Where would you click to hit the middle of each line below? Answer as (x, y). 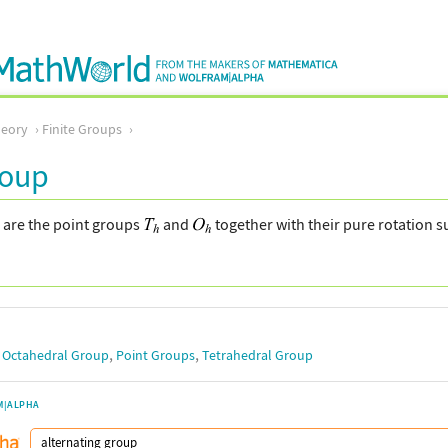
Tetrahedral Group (257, 355)
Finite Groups (82, 129)
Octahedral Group (55, 355)
